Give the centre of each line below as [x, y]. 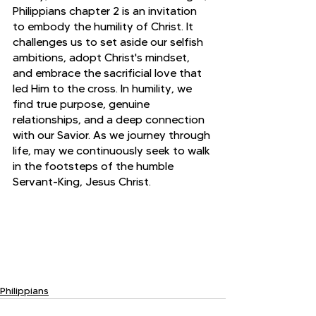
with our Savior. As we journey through [113, 135]
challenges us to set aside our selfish [109, 42]
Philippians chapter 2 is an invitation [106, 11]
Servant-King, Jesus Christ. [82, 181]
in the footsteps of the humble [95, 166]
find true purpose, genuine [83, 104]
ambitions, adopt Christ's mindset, [103, 57]
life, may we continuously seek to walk [113, 150]
